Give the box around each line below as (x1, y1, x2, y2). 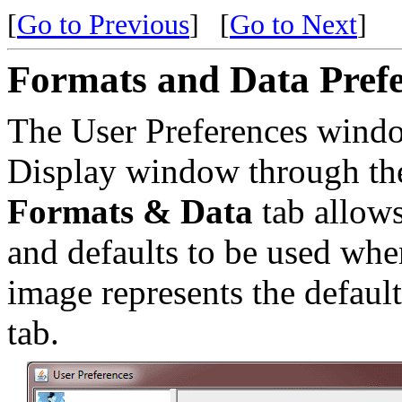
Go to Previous (17, 9, 189, 40)
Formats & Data (7, 192, 253, 231)
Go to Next (230, 9, 357, 40)
